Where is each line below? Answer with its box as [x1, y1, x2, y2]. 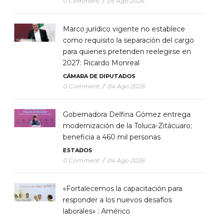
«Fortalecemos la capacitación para [63, 184, 182, 193]
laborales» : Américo [63, 206, 130, 216]
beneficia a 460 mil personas [63, 132, 161, 141]
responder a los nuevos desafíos [63, 195, 172, 204]
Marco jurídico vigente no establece [63, 24, 185, 33]
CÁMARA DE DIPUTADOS [63, 72, 136, 80]
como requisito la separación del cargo [63, 35, 194, 45]
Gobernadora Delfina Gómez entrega [63, 110, 191, 119]
